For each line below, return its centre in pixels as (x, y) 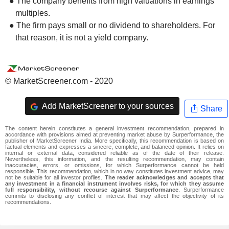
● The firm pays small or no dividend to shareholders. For (112, 25)
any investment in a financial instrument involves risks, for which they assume (114, 184)
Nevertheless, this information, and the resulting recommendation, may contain (114, 159)
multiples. (33, 13)
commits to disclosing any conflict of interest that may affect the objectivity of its (114, 196)
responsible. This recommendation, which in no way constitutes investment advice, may (114, 171)
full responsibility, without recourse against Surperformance (92, 190)
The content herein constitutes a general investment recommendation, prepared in (114, 129)
